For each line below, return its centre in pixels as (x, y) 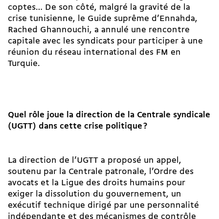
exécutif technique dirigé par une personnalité (103, 206)
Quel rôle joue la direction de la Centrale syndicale (109, 115)
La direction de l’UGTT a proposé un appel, (95, 161)
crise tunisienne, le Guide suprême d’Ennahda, (103, 19)
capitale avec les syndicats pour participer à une (105, 42)
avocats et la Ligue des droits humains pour (97, 183)
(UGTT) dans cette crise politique (75, 127)
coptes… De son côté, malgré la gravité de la (99, 8)
